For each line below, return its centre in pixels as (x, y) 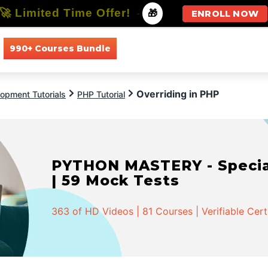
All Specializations (228, 48)
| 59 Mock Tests (116, 180)
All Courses (151, 48)
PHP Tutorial (101, 94)
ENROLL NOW (225, 14)
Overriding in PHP (178, 94)
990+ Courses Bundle (60, 48)
